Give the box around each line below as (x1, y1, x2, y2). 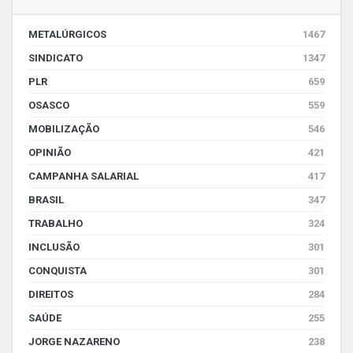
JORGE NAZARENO (28, 336, 120, 347)
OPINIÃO (28, 147, 71, 158)
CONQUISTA (28, 265, 87, 277)
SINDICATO (28, 52, 83, 64)
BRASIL (28, 194, 64, 206)
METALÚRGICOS (28, 28, 106, 40)
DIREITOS (28, 288, 73, 300)
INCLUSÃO (28, 241, 80, 253)
